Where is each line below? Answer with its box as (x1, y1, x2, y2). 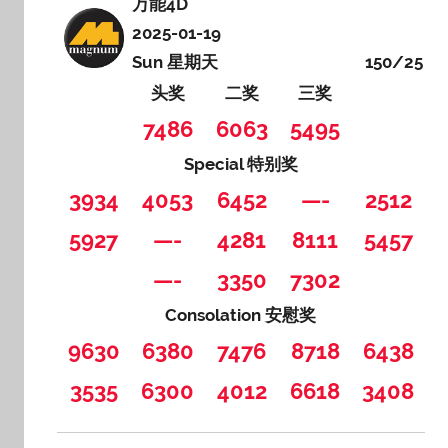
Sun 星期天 (132, 51, 219, 72)
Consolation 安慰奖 (165, 304, 317, 325)
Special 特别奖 (183, 153, 298, 174)
